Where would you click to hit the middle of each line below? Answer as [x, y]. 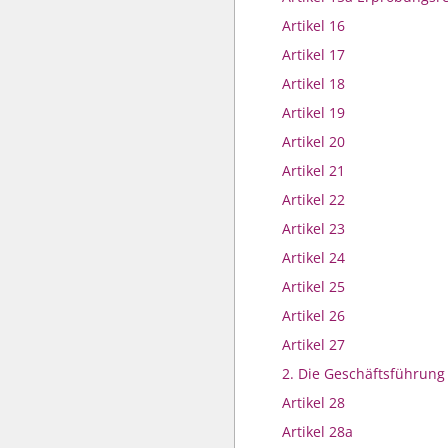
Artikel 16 [313, 25]
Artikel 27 [313, 344]
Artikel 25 [313, 286]
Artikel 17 [313, 54]
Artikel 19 [313, 112]
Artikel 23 [313, 228]
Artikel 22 [313, 199]
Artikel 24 [313, 257]
